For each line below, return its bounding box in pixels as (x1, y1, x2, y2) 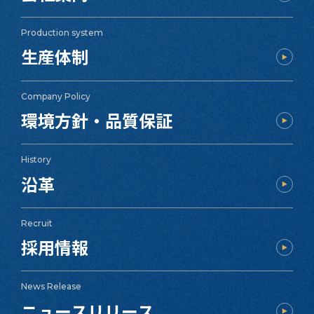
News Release (21, 281, 82, 292)
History (21, 154, 52, 165)
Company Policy (21, 90, 91, 102)
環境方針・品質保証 (21, 108, 173, 133)
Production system (21, 27, 104, 39)
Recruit (21, 217, 53, 228)
